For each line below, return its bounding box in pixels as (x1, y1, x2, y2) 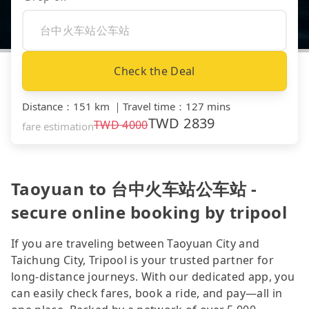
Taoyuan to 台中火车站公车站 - (11, 177, 257, 200)
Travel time (123, 99, 175, 113)
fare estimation (22, 119, 94, 133)
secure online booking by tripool (11, 200, 288, 223)
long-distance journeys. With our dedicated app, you (11, 268, 295, 284)
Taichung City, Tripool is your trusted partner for (11, 252, 275, 268)
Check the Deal (114, 63, 195, 79)
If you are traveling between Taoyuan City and (11, 235, 260, 251)
